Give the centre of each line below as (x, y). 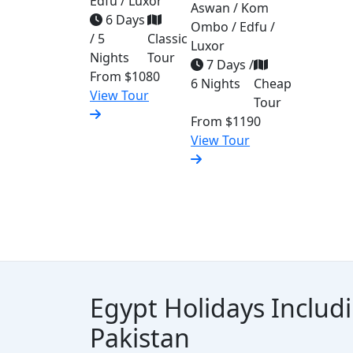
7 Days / (229, 65)
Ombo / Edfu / (233, 27)
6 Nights (216, 84)
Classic (167, 39)
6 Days (124, 20)
